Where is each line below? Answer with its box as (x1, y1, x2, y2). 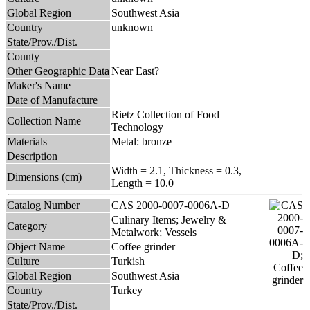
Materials (7, 135, 47, 147)
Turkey (111, 284, 143, 296)
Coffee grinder (111, 240, 175, 253)
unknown (111, 21, 153, 33)
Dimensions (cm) (7, 170, 82, 183)
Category (7, 219, 47, 232)
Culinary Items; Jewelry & (111, 213, 226, 226)
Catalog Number (7, 199, 80, 211)
